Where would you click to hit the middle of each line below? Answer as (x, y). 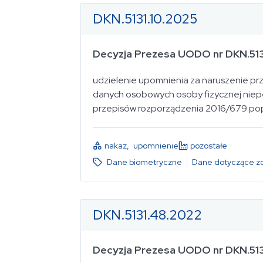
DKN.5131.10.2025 (145, 19)
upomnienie (156, 146)
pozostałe (209, 146)
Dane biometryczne (144, 162)
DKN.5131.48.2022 (147, 215)
